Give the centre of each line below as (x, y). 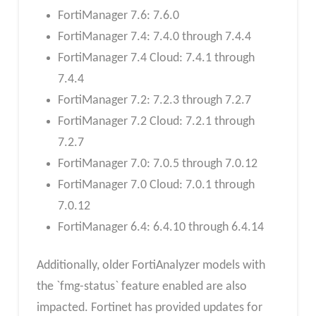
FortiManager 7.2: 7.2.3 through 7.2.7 (154, 101)
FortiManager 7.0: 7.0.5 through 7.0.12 (157, 164)
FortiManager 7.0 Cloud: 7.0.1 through (156, 186)
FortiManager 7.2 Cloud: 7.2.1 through (156, 122)
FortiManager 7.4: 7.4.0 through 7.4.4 (154, 37)
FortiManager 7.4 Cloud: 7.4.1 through (156, 59)
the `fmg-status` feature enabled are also (141, 287)
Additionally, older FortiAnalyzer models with (151, 266)
